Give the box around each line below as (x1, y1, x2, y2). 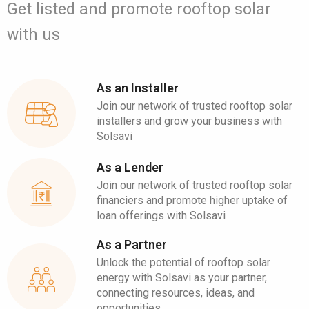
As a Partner (97, 237, 167, 252)
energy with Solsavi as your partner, (97, 271, 267, 284)
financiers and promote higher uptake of (97, 193, 288, 207)
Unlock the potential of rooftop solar (97, 256, 270, 269)
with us (7, 26, 60, 44)
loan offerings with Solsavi (97, 208, 226, 222)
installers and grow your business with (97, 114, 282, 128)
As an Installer (97, 80, 179, 95)
